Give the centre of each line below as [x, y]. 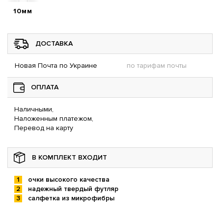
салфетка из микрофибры [71, 198]
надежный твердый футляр [73, 189]
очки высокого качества [69, 180]
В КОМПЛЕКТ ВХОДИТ [69, 158]
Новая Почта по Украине [56, 66]
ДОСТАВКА [54, 44]
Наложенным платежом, [54, 119]
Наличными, [34, 110]
